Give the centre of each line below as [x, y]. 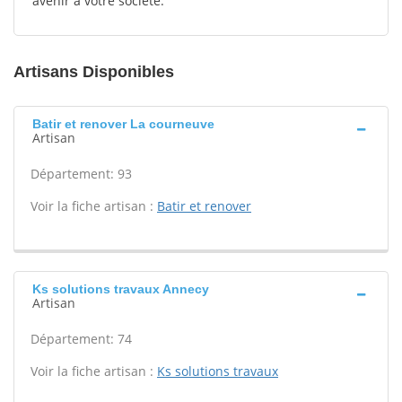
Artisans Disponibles [94, 72]
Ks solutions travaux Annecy [121, 289]
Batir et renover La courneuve [123, 124]
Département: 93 [81, 174]
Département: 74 [81, 339]
